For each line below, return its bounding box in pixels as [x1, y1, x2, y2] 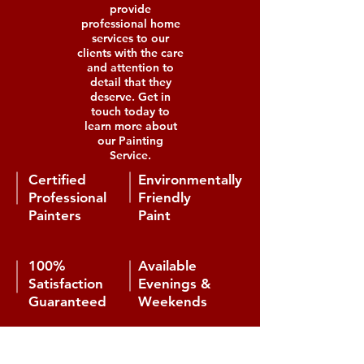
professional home [80, 16, 180, 31]
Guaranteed [28, 293, 106, 310]
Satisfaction [28, 275, 103, 292]
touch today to [91, 104, 170, 119]
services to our [92, 31, 169, 45]
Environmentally [138, 171, 242, 188]
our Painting [97, 133, 163, 148]
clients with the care [77, 45, 184, 60]
